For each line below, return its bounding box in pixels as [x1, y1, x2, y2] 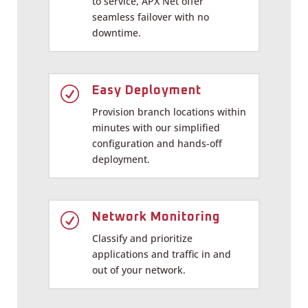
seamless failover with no [92, 10, 209, 23]
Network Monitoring [92, 210, 220, 223]
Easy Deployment [92, 84, 201, 97]
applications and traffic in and [92, 247, 231, 261]
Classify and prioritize [92, 231, 192, 245]
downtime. [92, 25, 141, 39]
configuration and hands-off [92, 136, 222, 150]
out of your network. [92, 263, 186, 276]
